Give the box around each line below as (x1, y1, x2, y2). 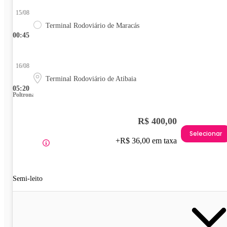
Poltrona (13, 91, 35, 98)
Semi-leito (13, 174, 43, 182)
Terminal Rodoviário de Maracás (46, 21, 139, 29)
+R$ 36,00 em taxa (116, 136, 177, 145)
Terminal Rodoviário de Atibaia (46, 74, 136, 83)
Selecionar (190, 129, 222, 138)
